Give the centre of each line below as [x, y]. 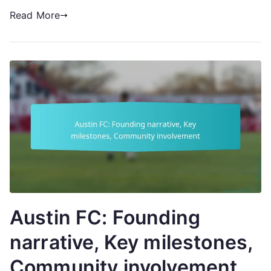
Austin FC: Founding [105, 217]
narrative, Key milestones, [131, 242]
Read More [35, 15]
